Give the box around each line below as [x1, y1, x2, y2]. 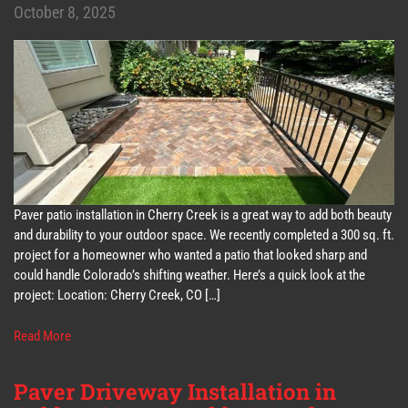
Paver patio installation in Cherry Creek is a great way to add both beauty [14, 207, 392, 224]
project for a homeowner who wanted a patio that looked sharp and [14, 247, 367, 264]
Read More [14, 327, 71, 344]
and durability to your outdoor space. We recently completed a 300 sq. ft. [14, 227, 394, 244]
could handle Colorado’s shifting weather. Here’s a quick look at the [14, 267, 365, 284]
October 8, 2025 [14, 2, 116, 22]
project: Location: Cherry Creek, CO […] [14, 287, 220, 304]
